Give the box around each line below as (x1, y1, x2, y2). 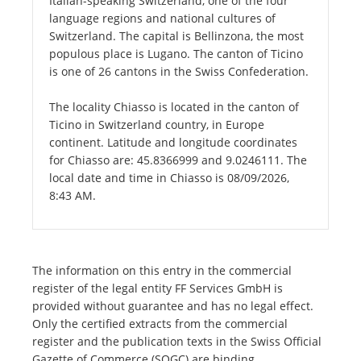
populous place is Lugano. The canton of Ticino (49, 46, 303, 62)
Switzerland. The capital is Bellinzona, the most (49, 28, 304, 44)
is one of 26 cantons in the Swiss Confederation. (49, 64, 309, 80)
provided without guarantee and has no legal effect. (32, 298, 313, 314)
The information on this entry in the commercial (32, 263, 292, 279)
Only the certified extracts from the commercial (32, 316, 288, 332)
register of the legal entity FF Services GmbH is (32, 280, 283, 297)
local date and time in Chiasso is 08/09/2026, (49, 170, 289, 186)
